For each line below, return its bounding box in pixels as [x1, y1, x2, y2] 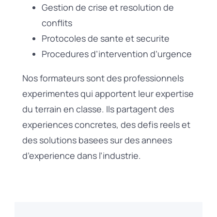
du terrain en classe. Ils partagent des [22, 103, 174, 115]
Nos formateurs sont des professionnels [22, 72, 184, 84]
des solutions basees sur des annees [22, 134, 172, 146]
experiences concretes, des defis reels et [22, 118, 190, 130]
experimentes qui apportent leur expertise [22, 87, 194, 99]
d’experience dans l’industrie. [22, 149, 141, 161]
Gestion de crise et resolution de [41, 1, 174, 13]
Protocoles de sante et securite [41, 32, 170, 44]
